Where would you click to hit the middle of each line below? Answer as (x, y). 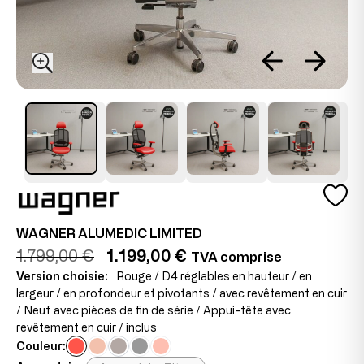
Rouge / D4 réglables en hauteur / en (214, 276)
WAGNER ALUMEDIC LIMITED (109, 233)
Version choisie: (62, 276)
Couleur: (41, 346)
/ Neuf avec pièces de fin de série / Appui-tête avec (154, 310)
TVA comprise (236, 257)
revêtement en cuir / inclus (87, 327)
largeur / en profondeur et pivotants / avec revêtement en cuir (182, 293)
